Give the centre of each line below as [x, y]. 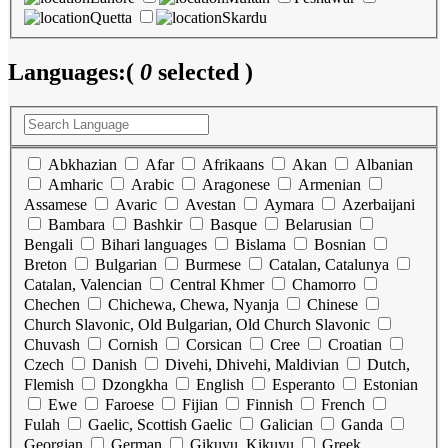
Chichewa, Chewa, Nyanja [193, 305]
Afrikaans [233, 165]
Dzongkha [135, 385]
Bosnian [340, 245]
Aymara [289, 205]
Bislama [260, 245]
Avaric [136, 205]
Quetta [111, 18]
